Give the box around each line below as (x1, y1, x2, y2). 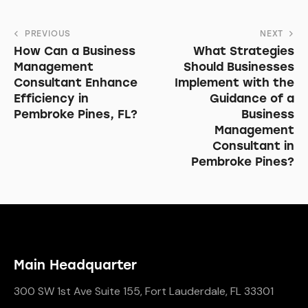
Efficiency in (14, 91, 89, 106)
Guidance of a (210, 91, 294, 106)
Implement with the (175, 76, 294, 90)
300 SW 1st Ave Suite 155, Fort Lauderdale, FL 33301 (14, 283, 274, 298)
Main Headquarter (14, 256, 137, 273)
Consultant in (212, 139, 294, 153)
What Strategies (193, 44, 294, 58)
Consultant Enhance (14, 76, 137, 90)
